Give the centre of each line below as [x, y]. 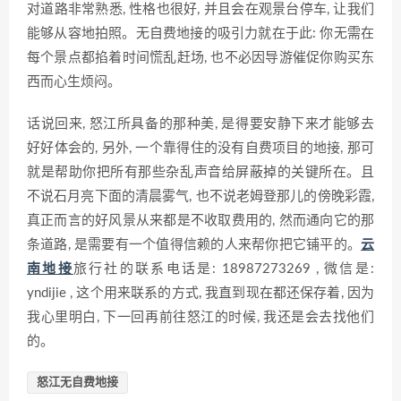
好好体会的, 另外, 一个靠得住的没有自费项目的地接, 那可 [200, 149]
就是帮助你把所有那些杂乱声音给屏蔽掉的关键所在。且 [200, 173]
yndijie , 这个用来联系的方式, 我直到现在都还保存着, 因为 [200, 294]
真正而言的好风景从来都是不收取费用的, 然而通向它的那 [200, 221]
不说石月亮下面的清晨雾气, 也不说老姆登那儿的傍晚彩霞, [200, 197]
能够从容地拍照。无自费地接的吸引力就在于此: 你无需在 [200, 34]
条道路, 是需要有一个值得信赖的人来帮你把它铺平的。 [194, 245]
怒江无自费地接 [77, 383]
